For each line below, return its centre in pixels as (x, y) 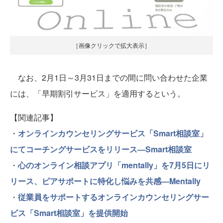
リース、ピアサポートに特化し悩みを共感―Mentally (105, 181)
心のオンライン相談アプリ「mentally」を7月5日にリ (114, 165)
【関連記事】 (34, 117)
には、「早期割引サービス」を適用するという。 (98, 94)
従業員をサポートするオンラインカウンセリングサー (113, 197)
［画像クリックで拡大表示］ (111, 45)
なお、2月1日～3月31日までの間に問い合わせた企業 (109, 78)
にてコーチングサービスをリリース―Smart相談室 (101, 149)
